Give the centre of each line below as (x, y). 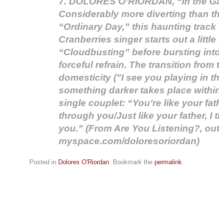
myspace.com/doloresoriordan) (129, 141)
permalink (168, 162)
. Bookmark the (132, 162)
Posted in (44, 162)
